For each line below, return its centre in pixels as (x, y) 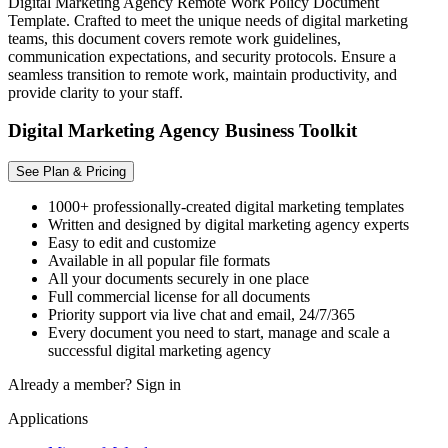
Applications (48, 419)
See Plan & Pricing (71, 172)
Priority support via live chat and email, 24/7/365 (201, 315)
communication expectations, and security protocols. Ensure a (202, 56)
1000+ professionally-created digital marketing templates (226, 207)
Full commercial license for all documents (179, 297)
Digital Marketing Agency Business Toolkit (182, 131)
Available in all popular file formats (159, 261)
